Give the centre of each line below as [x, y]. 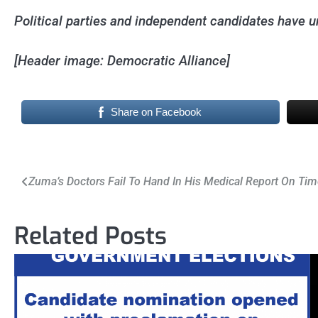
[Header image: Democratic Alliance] [122, 61]
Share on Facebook [157, 111]
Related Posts [91, 236]
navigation [55, 203]
